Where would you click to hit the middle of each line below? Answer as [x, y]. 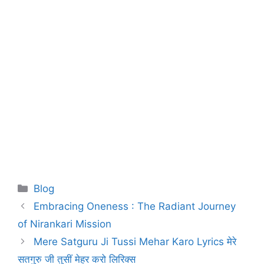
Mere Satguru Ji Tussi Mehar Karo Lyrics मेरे [135, 242]
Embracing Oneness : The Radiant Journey [135, 207]
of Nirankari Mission [65, 224]
